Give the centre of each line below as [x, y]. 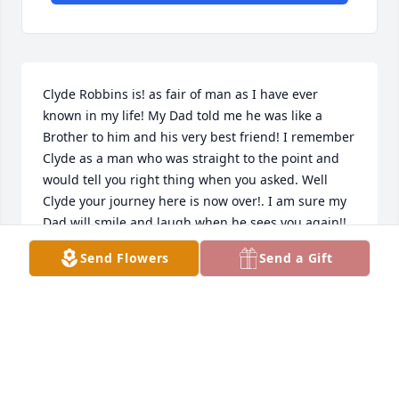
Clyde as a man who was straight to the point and [191, 159]
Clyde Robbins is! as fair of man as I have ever [180, 94]
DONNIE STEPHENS [101, 306]
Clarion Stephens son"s [112, 265]
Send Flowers [125, 258]
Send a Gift [296, 258]
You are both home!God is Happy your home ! [178, 244]
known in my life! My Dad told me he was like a [183, 116]
